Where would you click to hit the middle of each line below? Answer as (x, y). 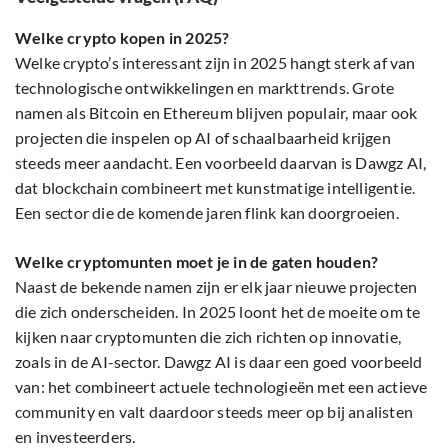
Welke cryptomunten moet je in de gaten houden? (197, 262)
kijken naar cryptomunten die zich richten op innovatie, (208, 337)
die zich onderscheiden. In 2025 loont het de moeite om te (218, 312)
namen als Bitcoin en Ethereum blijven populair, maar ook (216, 113)
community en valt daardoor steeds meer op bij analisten (214, 412)
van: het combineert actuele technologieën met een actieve (221, 387)
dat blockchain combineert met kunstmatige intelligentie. (215, 188)
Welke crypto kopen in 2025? (122, 38)
